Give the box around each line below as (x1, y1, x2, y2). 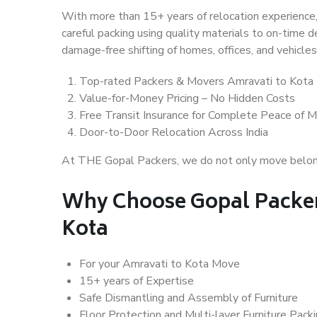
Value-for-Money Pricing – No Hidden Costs (79, 91, 295, 107)
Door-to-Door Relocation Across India (79, 125, 268, 141)
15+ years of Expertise (79, 273, 194, 289)
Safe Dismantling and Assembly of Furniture (79, 290, 298, 306)
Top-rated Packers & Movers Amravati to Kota (79, 74, 313, 90)
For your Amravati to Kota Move (79, 256, 240, 272)
